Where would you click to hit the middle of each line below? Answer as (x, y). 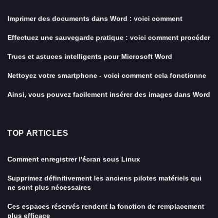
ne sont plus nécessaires (49, 187)
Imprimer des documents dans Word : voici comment (95, 18)
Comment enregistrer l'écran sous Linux (74, 159)
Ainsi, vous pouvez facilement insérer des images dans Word (109, 94)
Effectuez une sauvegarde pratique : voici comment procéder (109, 37)
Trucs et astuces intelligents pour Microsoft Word (90, 56)
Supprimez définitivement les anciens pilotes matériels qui (104, 178)
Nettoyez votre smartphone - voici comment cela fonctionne (107, 75)
